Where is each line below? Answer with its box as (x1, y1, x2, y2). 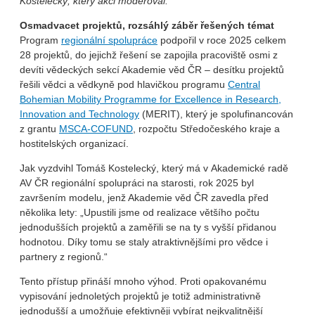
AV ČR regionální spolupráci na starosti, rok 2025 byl (20, 177, 254, 189)
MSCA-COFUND (59, 123, 133, 135)
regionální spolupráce (61, 34, 157, 46)
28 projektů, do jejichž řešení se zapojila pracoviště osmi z (20, 49, 278, 61)
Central (228, 79, 260, 91)
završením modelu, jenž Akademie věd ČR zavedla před (20, 192, 269, 204)
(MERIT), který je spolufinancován (139, 108, 293, 120)
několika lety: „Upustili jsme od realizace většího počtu (20, 207, 259, 219)
